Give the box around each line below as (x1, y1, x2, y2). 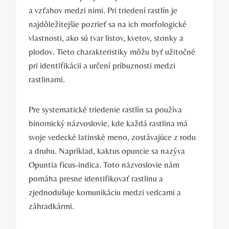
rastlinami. (29, 74, 65, 84)
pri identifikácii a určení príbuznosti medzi (29, 60, 175, 71)
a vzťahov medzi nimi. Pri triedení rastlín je (29, 5, 177, 15)
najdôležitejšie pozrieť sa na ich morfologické (29, 18, 187, 29)
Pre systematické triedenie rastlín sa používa (29, 104, 182, 114)
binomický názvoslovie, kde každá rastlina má (29, 118, 188, 128)
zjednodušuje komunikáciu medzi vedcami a (29, 187, 181, 197)
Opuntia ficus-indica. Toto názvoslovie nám (29, 159, 179, 170)
